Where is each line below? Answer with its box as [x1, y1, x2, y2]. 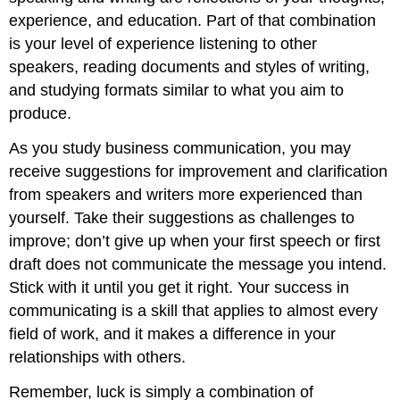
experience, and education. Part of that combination [9, 12, 377, 30]
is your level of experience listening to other [9, 35, 318, 54]
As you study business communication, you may [9, 138, 352, 157]
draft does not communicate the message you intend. [9, 254, 387, 273]
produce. [9, 104, 72, 123]
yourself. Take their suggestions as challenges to [9, 208, 355, 227]
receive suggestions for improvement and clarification [9, 162, 388, 180]
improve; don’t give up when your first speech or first [9, 231, 381, 250]
